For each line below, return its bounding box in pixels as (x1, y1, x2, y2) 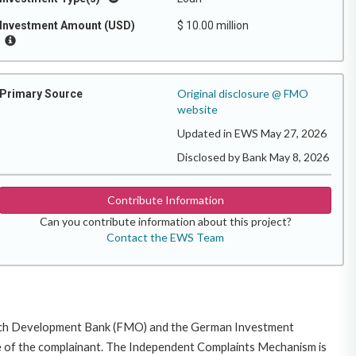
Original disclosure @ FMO (177, 87, 308, 100)
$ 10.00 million (177, 19, 249, 32)
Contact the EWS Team (106, 230, 224, 244)
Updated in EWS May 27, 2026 (177, 126, 327, 140)
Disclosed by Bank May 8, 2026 (177, 150, 329, 164)
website (177, 103, 218, 116)
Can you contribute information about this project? (39, 215, 292, 228)
